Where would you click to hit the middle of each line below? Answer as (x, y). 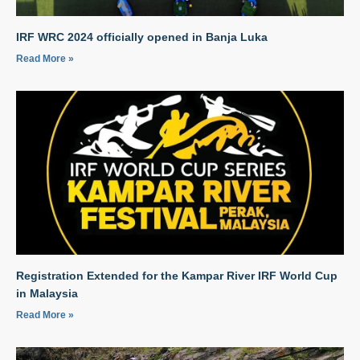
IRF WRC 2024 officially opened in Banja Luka (142, 37)
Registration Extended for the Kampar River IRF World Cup (177, 275)
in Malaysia (47, 293)
